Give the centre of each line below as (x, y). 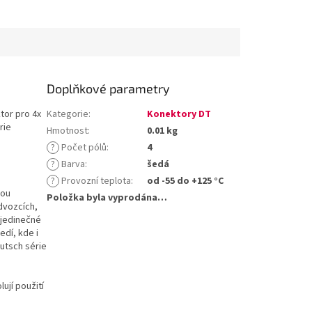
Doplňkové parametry (109, 89)
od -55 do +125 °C (186, 181)
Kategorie (68, 115)
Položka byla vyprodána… (107, 198)
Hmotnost (68, 131)
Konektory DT (179, 115)
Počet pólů (83, 148)
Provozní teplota (95, 181)
